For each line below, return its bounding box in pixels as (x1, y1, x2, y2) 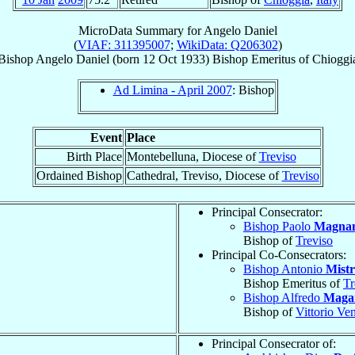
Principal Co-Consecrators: (212, 247, 346, 261)
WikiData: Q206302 (176, 37, 278, 52)
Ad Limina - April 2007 (113, 82, 232, 97)
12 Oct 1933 (142, 52, 205, 66)
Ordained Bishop (36, 168, 122, 182)
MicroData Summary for (78, 23, 204, 37)
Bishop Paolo (243, 219, 314, 233)
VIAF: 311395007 (77, 37, 170, 52)
